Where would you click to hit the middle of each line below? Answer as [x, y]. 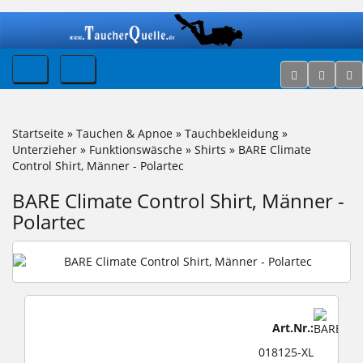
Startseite [38, 133]
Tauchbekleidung [232, 133]
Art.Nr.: [293, 327]
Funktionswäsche [136, 149]
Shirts [210, 149]
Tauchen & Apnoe [124, 133]
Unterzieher [45, 149]
